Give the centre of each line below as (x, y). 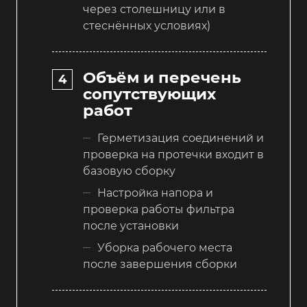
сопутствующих (149, 94)
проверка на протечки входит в (173, 155)
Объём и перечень (162, 77)
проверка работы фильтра (159, 209)
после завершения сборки (160, 264)
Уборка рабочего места (165, 248)
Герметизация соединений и (181, 138)
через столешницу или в (154, 9)
